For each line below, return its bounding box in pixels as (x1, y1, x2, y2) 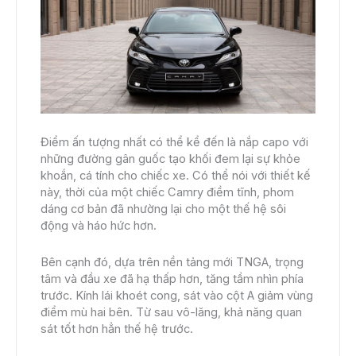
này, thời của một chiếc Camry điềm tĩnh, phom (41, 184, 294, 199)
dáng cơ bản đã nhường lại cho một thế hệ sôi (41, 201, 286, 216)
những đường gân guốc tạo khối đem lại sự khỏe (41, 151, 300, 166)
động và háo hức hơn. (41, 218, 157, 233)
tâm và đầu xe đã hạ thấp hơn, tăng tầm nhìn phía (41, 272, 304, 287)
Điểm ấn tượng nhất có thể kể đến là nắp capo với (41, 134, 308, 149)
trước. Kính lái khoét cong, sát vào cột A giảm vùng (41, 288, 313, 304)
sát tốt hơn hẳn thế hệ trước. (41, 322, 193, 337)
